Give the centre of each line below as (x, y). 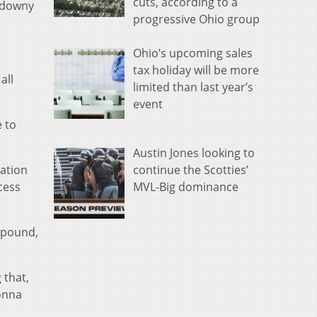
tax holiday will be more (196, 70)
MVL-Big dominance (186, 187)
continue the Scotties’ (191, 170)
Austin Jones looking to (194, 153)
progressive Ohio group (196, 19)
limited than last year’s (193, 87)
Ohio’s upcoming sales (193, 53)
